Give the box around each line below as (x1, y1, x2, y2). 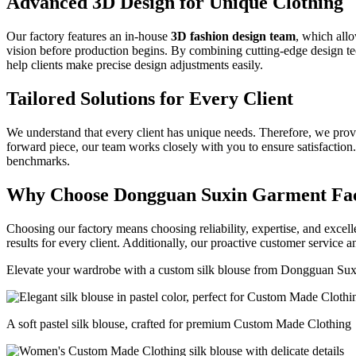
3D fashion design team (171, 29, 296, 44)
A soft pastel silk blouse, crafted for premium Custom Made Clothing (6, 316, 351, 331)
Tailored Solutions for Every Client (6, 88, 293, 110)
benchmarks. (6, 153, 70, 168)
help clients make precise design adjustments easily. (6, 58, 263, 72)
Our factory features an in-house (6, 29, 171, 44)
